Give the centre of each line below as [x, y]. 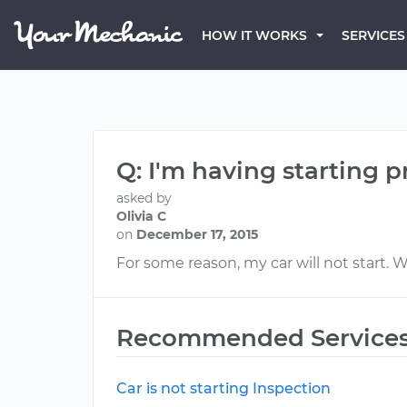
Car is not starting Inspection [223, 388]
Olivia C [141, 216]
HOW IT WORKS [254, 35]
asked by [144, 198]
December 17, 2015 [197, 234]
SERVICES [373, 35]
